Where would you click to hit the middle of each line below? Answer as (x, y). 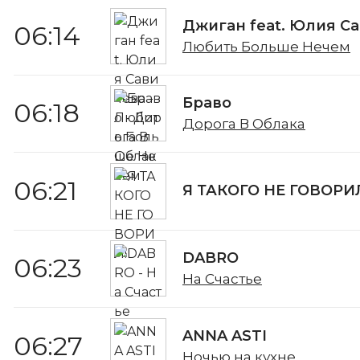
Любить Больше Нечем (266, 46)
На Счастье (222, 279)
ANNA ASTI (225, 336)
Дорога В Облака (244, 124)
